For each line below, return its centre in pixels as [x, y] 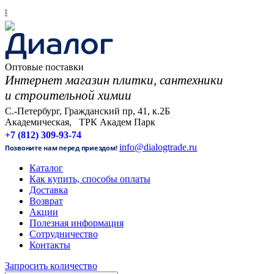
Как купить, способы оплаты [90, 179]
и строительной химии [68, 95]
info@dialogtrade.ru [158, 147]
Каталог [46, 168]
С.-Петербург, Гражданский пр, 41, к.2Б [87, 111]
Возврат [46, 201]
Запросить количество [51, 266]
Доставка [49, 190]
